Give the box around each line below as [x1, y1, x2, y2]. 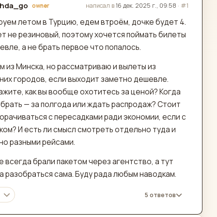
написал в [86, 1, 116, 10]
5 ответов [145, 190, 176, 200]
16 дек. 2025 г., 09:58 [116, 1, 177, 10]
